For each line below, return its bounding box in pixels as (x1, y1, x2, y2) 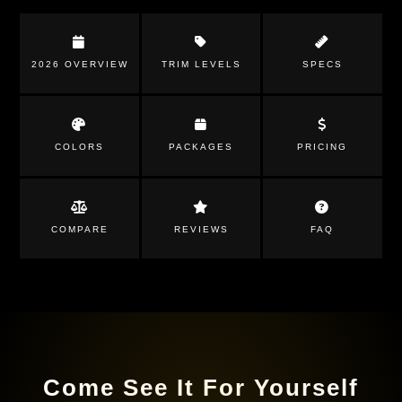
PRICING (297, 142, 348, 152)
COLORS (55, 142, 105, 152)
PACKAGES (169, 142, 233, 152)
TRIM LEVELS (161, 59, 241, 69)
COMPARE (50, 224, 109, 234)
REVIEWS (173, 224, 229, 234)
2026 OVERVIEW (31, 59, 128, 69)
